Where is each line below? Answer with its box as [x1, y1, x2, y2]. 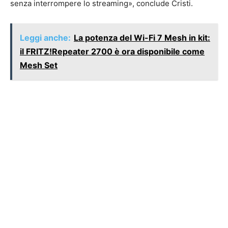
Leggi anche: [20, 33, 71, 43]
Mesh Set [20, 60, 58, 70]
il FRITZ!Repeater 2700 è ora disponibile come [20, 46, 205, 56]
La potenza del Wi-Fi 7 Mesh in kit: [74, 33, 210, 43]
